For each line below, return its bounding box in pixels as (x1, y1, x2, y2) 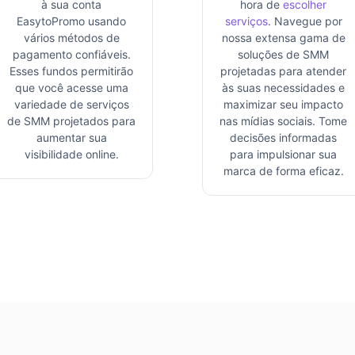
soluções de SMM (238, 47, 330, 61)
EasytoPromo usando (17, 13, 127, 28)
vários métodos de (23, 30, 120, 44)
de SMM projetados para (7, 113, 136, 128)
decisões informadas (230, 130, 338, 144)
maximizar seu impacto (223, 97, 344, 111)
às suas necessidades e (222, 80, 345, 94)
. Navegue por (267, 13, 342, 28)
